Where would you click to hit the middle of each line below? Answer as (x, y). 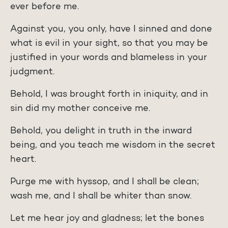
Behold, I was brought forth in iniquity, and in (109, 95)
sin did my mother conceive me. (80, 109)
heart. (23, 160)
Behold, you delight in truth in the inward (101, 132)
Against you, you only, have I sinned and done (111, 30)
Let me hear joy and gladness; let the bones (107, 219)
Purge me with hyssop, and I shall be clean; (105, 182)
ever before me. (45, 7)
